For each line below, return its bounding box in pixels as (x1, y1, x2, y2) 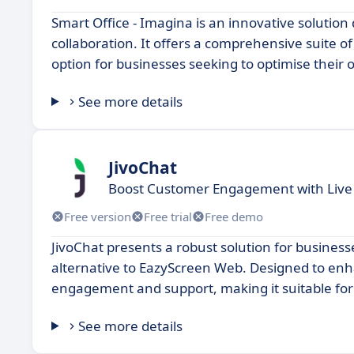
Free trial (144, 208, 192, 224)
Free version (64, 208, 131, 224)
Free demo (205, 208, 263, 224)
